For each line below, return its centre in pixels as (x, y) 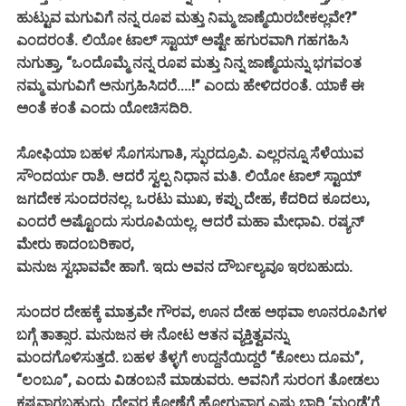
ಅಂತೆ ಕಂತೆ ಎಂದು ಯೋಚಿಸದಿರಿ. (106, 108)
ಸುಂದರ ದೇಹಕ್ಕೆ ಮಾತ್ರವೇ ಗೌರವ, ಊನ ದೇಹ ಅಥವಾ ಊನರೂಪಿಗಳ (202, 312)
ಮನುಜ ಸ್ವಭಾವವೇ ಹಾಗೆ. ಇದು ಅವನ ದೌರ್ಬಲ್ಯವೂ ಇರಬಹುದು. (186, 266)
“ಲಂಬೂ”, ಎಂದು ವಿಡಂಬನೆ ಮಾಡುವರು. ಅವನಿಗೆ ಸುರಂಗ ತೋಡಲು (198, 380)
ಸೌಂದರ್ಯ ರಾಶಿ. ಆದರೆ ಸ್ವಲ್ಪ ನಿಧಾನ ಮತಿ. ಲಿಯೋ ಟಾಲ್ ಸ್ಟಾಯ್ (188, 176)
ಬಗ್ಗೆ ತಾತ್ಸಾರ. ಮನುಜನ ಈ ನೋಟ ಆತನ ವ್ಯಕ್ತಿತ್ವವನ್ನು (152, 334)
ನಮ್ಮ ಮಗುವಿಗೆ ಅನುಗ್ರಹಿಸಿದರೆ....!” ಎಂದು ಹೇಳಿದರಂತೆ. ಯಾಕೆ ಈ (190, 85)
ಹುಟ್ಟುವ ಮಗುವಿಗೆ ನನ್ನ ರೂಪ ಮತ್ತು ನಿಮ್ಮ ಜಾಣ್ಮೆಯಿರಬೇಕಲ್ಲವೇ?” (187, 17)
